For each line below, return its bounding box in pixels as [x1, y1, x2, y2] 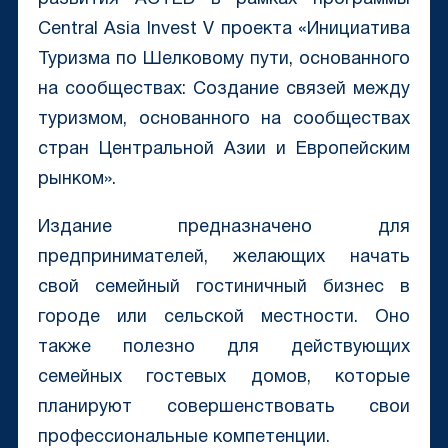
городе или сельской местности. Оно [37, 309, 411, 327]
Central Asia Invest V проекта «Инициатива [37, 21, 411, 39]
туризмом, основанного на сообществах [37, 111, 411, 129]
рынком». [37, 171, 116, 189]
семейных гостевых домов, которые [37, 369, 411, 387]
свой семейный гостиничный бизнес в [37, 279, 411, 297]
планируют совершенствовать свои [37, 399, 411, 417]
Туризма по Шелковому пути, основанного [37, 51, 411, 69]
